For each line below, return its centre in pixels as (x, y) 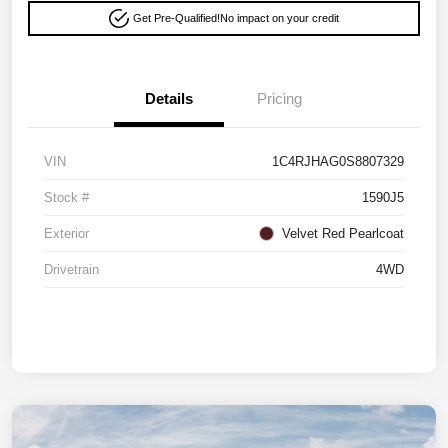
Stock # (66, 198)
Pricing (279, 99)
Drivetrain (71, 270)
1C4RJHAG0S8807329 (338, 162)
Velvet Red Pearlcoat (343, 234)
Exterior (66, 234)
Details (169, 99)
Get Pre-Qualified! (176, 18)
